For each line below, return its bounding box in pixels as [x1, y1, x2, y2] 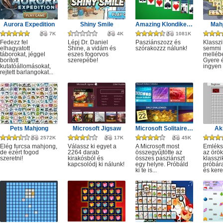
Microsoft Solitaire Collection [187, 125, 193, 132]
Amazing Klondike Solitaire [187, 21, 193, 28]
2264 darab [68, 149, 99, 156]
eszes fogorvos [68, 51, 109, 58]
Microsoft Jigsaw [72, 125, 121, 132]
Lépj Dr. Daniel [68, 39, 108, 46]
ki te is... [135, 167, 157, 174]
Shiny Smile [80, 21, 113, 28]
